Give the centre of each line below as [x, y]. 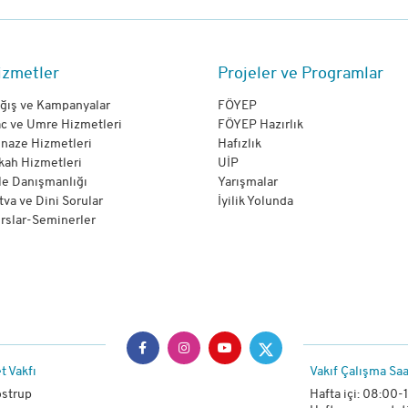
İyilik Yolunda [255, 202]
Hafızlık [239, 145]
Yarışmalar [247, 183]
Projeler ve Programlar [300, 75]
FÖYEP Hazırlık [260, 126]
